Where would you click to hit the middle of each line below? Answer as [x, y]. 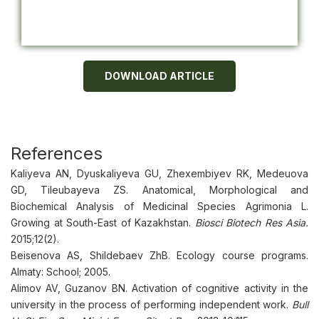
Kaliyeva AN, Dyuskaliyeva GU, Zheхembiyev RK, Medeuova [159, 173]
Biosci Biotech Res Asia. [251, 223]
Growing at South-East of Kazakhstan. [103, 223]
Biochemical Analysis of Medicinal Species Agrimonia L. [159, 206]
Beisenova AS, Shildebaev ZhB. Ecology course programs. [159, 255]
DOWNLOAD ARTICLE [159, 76]
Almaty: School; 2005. [61, 272]
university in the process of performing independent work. [151, 304]
